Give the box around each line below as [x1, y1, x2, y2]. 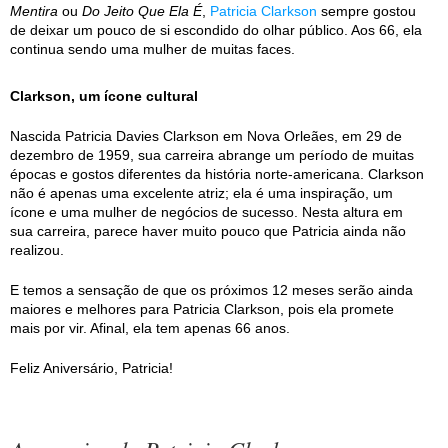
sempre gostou [317, 3, 416, 19]
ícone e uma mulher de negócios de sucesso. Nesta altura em [10, 204, 403, 220]
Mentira [10, 3, 58, 19]
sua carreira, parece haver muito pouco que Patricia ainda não [10, 223, 406, 239]
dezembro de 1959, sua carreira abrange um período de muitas [10, 147, 414, 163]
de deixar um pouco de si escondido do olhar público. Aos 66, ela [10, 22, 422, 38]
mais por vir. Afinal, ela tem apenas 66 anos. [10, 320, 290, 336]
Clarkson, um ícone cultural [10, 88, 198, 104]
